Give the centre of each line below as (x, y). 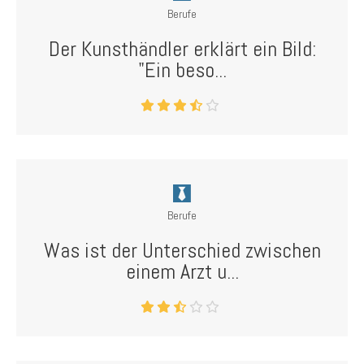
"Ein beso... (182, 70)
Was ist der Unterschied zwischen (182, 251)
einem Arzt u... (182, 272)
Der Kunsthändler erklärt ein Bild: (182, 49)
